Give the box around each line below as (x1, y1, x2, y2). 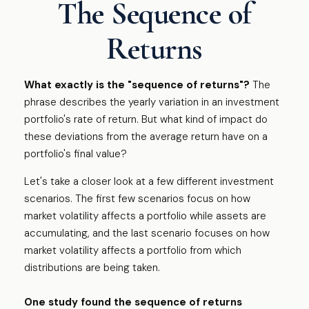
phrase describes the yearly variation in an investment (24, 95, 279, 109)
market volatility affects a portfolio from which (24, 243, 241, 257)
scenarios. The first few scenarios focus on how (24, 192, 250, 206)
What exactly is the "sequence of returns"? (24, 78, 250, 92)
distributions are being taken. (24, 261, 160, 275)
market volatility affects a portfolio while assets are (24, 209, 266, 223)
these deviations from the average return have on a (24, 130, 268, 143)
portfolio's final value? (24, 147, 127, 161)
